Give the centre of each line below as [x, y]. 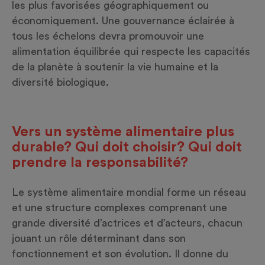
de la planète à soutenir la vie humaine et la [115, 67]
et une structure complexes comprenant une [119, 208]
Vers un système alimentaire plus [123, 132]
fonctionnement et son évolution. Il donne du [120, 254]
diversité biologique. [60, 83]
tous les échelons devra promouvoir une [108, 36]
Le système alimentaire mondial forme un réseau [129, 193]
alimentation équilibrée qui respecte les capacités [131, 52]
